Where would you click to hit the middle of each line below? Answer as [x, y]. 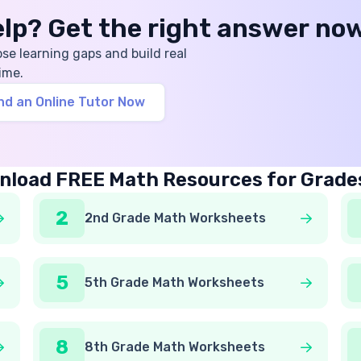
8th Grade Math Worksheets [175, 347]
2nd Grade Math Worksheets [176, 218]
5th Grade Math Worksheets [175, 282]
